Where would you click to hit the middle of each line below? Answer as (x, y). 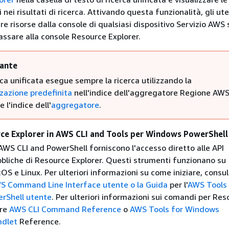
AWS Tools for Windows (174, 209)
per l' (177, 184)
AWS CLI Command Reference (65, 209)
